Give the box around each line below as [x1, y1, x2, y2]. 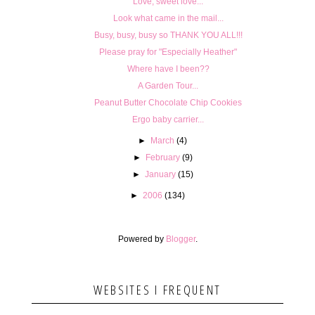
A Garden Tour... [138, 80, 198, 91]
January [144, 169, 176, 179]
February [145, 152, 180, 162]
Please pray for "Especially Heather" [99, 46, 237, 57]
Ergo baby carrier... [132, 114, 204, 124]
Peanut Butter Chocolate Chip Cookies [94, 97, 242, 108]
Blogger [165, 233, 195, 244]
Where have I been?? [127, 63, 210, 74]
